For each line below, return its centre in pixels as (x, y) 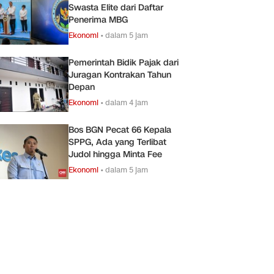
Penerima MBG (98, 20)
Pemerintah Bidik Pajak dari (124, 62)
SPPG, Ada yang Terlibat (117, 142)
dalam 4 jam (127, 102)
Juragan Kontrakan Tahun (120, 75)
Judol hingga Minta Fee (115, 154)
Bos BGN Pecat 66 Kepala (120, 130)
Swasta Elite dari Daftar (116, 7)
